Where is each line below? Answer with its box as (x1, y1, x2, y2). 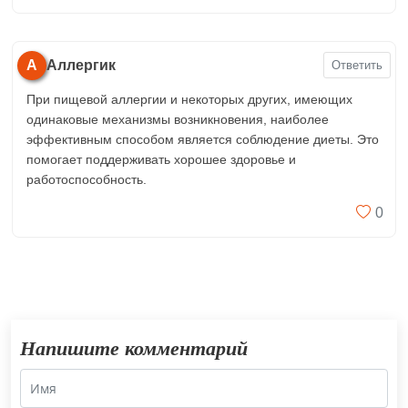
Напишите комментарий (20, 336, 248, 360)
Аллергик (46, 56, 116, 73)
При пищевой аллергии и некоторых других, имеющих (26, 91, 352, 107)
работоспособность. (26, 171, 147, 187)
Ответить (331, 58, 382, 73)
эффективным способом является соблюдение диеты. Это (26, 131, 379, 147)
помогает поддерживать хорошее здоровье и (26, 151, 296, 167)
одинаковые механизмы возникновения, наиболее (26, 111, 329, 127)
